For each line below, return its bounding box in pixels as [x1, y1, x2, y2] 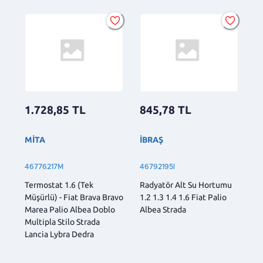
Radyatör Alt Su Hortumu [140, 180, 232, 190]
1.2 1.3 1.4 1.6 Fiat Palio [140, 193, 227, 203]
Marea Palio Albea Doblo [25, 205, 115, 215]
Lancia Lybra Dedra [25, 230, 94, 240]
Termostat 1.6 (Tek [25, 180, 93, 190]
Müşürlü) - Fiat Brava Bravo [25, 193, 123, 203]
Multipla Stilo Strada [25, 217, 100, 227]
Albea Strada [140, 205, 186, 215]
